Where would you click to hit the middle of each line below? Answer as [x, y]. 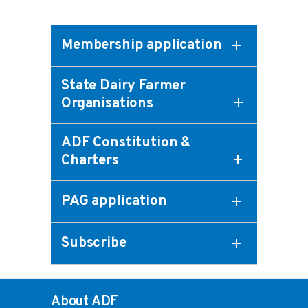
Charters [90, 161]
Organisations [107, 104]
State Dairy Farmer [124, 86]
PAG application [114, 202]
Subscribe [94, 244]
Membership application [142, 46]
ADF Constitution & [126, 143]
